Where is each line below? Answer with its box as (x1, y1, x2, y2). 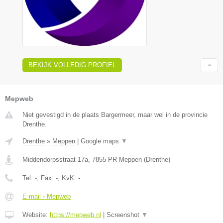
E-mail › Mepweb (22, 193, 71, 201)
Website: (22, 211, 50, 219)
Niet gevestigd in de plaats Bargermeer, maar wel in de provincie (22, 111, 208, 119)
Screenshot (107, 211, 141, 219)
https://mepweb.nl (50, 211, 101, 219)
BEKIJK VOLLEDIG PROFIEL (28, 61, 116, 69)
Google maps (81, 137, 121, 145)
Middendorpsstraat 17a (22, 156, 88, 164)
